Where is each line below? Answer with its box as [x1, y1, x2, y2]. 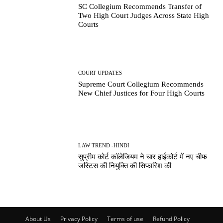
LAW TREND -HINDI [78, 142, 130, 148]
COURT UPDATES [78, 69, 122, 76]
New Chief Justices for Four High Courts [78, 89, 205, 97]
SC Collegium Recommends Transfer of [78, 2, 202, 11]
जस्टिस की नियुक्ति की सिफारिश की [78, 161, 172, 170]
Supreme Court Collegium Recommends [78, 80, 204, 88]
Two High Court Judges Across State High [78, 11, 210, 20]
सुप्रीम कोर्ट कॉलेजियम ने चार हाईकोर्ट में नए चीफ [78, 152, 208, 161]
